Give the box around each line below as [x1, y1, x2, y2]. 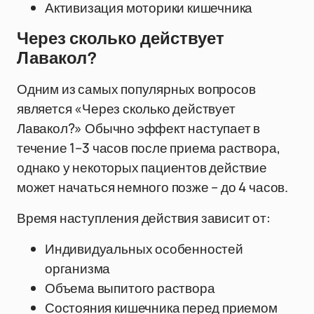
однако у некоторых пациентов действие [17, 158, 267, 177]
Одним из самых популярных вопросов [17, 80, 256, 98]
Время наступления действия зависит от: [17, 209, 271, 227]
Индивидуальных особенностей [45, 240, 243, 258]
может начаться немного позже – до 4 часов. [17, 178, 288, 196]
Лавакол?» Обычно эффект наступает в [17, 119, 261, 137]
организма [45, 259, 111, 278]
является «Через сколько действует [17, 100, 235, 118]
